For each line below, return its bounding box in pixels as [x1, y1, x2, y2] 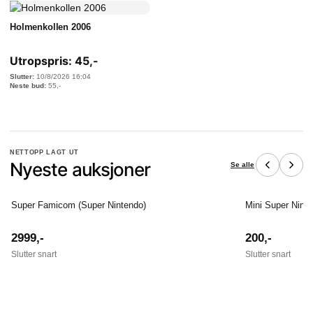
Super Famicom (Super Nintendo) [11, 200, 146, 210]
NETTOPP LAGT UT [10, 149, 80, 156]
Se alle [231, 160, 254, 168]
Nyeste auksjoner [10, 159, 151, 180]
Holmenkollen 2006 [10, 22, 91, 32]
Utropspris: [10, 54, 72, 68]
